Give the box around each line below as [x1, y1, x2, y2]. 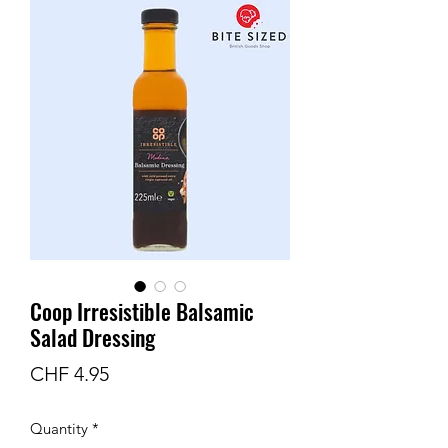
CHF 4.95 [30, 361, 109, 386]
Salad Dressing [30, 320, 155, 353]
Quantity [30, 418, 88, 438]
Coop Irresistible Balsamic [30, 294, 254, 327]
